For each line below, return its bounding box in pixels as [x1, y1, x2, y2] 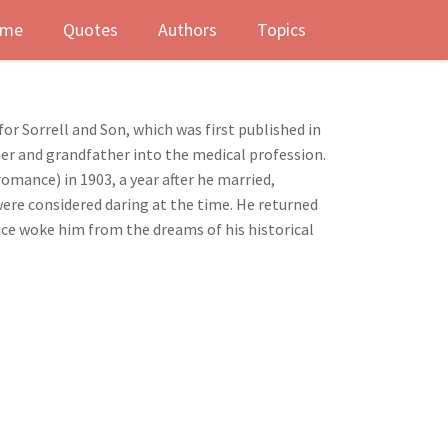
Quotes [63, 18, 118, 41]
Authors [158, 18, 217, 41]
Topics [257, 18, 306, 41]
